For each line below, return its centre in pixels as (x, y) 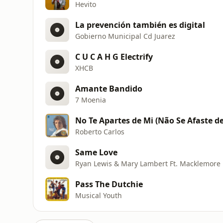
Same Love (96, 152)
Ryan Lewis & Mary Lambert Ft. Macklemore (148, 163)
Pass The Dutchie (109, 184)
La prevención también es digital (140, 25)
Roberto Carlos (100, 131)
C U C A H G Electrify (114, 56)
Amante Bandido (109, 88)
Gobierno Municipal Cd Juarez (125, 36)
